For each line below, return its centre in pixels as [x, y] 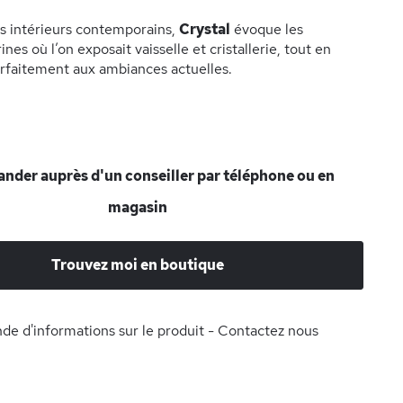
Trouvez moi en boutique [137, 264]
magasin [137, 207]
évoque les [266, 29]
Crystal [204, 29]
